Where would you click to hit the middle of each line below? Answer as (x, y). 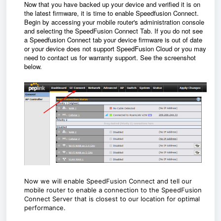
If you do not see (179, 31)
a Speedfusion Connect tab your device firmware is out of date (113, 40)
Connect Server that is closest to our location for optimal (112, 199)
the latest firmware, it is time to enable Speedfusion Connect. (111, 13)
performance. (46, 207)
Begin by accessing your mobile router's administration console (114, 22)
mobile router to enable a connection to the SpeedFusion (113, 190)
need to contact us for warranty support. (82, 57)
